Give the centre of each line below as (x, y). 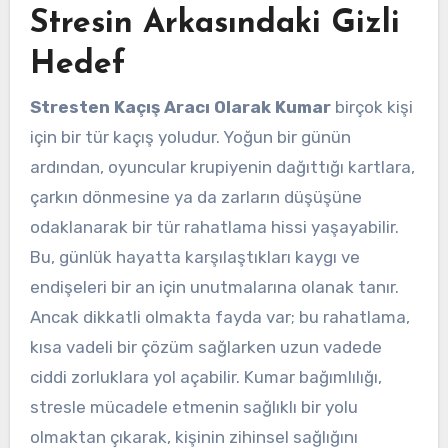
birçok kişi (371, 106)
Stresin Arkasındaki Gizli (214, 23)
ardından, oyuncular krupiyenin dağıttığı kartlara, (222, 166)
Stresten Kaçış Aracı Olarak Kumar (180, 106)
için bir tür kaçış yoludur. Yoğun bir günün (190, 136)
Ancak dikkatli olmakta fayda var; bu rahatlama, (219, 316)
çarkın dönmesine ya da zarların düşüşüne (195, 196)
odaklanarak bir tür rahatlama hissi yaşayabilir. (214, 226)
